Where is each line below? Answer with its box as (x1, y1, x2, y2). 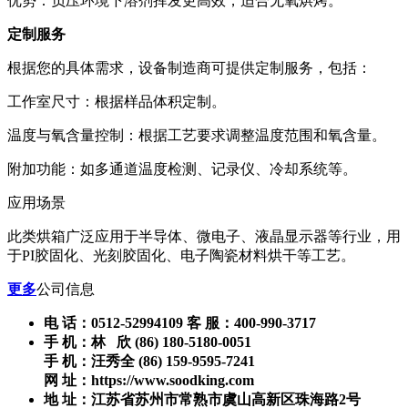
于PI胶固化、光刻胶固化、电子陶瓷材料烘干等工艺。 (7, 248, 355, 264)
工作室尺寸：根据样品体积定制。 (7, 94, 226, 110)
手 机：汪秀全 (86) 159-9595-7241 (44, 353, 255, 370)
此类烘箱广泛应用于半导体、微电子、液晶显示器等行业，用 (7, 229, 401, 245)
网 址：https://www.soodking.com (44, 372, 254, 389)
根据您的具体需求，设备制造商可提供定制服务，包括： (7, 60, 372, 76)
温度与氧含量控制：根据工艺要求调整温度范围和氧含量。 (7, 127, 386, 144)
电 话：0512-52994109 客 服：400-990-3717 (44, 315, 316, 331)
